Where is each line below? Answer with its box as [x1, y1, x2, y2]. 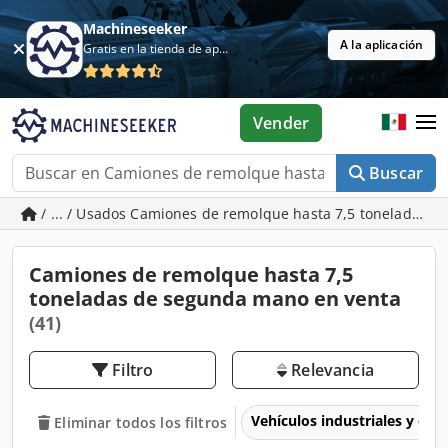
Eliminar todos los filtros [54, 412, 227, 432]
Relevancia [287, 359, 374, 381]
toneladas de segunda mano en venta [29, 285, 401, 312]
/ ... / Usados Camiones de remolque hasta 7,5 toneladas [37, 204, 432, 223]
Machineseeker [83, 19, 188, 38]
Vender [253, 112, 310, 134]
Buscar [369, 162, 423, 184]
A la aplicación [340, 36, 423, 53]
